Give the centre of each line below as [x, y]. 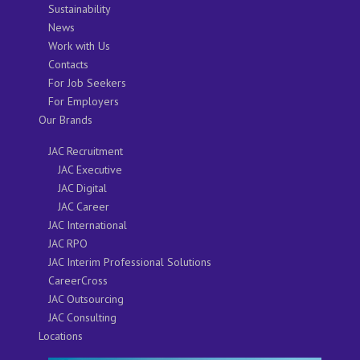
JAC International [88, 225]
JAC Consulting [82, 317]
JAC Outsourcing [86, 299]
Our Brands [65, 119]
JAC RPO [68, 243]
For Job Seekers [87, 82]
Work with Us [79, 45]
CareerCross [78, 280]
